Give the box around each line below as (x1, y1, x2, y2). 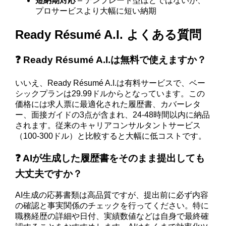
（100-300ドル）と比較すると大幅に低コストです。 (15, 132, 207, 141)
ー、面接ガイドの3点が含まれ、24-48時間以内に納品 (15, 110, 210, 120)
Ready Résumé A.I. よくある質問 (15, 27, 202, 41)
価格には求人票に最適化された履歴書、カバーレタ (15, 100, 201, 109)
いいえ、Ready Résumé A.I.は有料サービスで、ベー (15, 79, 206, 88)
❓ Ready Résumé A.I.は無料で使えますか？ (15, 54, 207, 65)
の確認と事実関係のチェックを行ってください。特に (15, 201, 209, 210)
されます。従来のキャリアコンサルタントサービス (15, 121, 201, 130)
